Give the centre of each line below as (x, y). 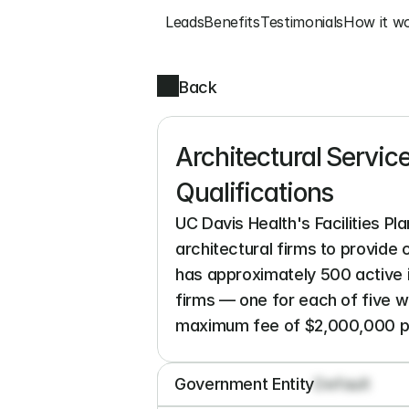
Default (342, 384)
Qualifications (255, 193)
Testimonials (302, 21)
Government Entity (244, 384)
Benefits (232, 21)
